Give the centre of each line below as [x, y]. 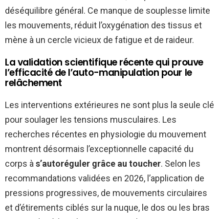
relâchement [33, 83]
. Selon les [181, 163]
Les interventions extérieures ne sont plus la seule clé [109, 105]
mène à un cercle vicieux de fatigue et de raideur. [99, 40]
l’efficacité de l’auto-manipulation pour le [99, 72]
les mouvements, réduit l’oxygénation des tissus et [103, 25]
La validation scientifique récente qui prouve [104, 62]
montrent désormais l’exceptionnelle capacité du [99, 149]
